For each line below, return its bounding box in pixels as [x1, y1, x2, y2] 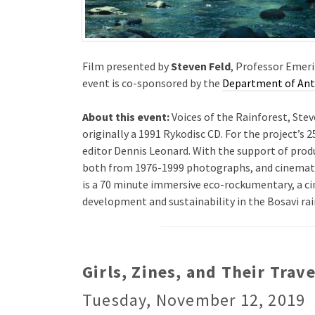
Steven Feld [171, 58, 231, 73]
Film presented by [82, 58, 171, 73]
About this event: [82, 109, 169, 124]
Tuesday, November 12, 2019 [82, 288, 306, 311]
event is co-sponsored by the [82, 75, 222, 90]
